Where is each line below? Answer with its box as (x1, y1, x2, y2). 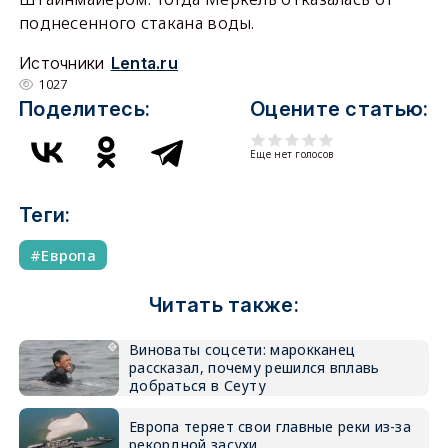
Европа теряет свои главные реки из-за (128, 417, 412, 436)
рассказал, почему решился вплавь (128, 358, 380, 377)
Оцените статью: (250, 97, 429, 121)
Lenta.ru (110, 53, 179, 73)
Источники (18, 53, 105, 73)
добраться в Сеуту (128, 376, 267, 395)
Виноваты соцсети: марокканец (128, 340, 356, 359)
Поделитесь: (18, 97, 151, 121)
